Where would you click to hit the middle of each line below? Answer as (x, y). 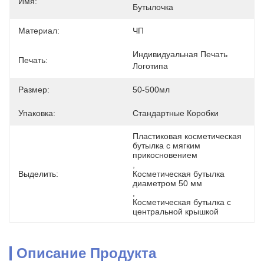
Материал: (39, 31)
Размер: (34, 90)
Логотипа (150, 66)
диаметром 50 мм (167, 183)
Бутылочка (153, 7)
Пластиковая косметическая (187, 136)
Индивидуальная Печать (180, 54)
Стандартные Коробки (176, 113)
